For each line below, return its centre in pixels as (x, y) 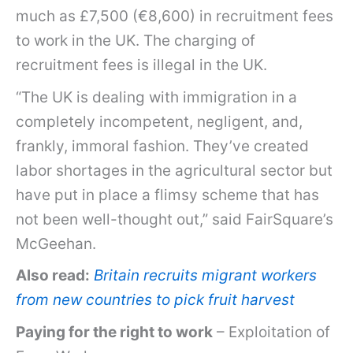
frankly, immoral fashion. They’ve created (162, 146)
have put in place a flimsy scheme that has (167, 195)
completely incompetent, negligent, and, (159, 121)
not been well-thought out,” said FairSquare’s (175, 219)
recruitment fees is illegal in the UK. (141, 65)
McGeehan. (56, 243)
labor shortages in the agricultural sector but (174, 170)
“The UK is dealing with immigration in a (156, 97)
